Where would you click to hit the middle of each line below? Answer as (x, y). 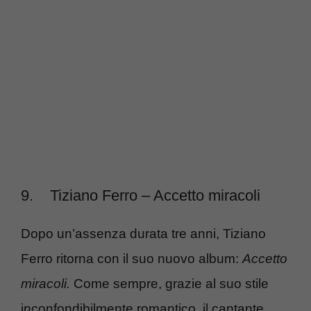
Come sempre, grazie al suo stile (171, 283)
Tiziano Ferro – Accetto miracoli (155, 195)
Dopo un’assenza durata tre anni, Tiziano (143, 233)
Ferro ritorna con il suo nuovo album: (132, 258)
